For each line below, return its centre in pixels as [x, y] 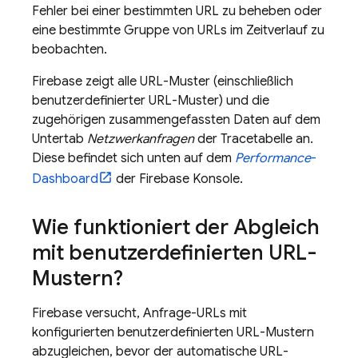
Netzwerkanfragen [141, 139]
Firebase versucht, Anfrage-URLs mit [139, 313]
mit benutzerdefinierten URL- [175, 253]
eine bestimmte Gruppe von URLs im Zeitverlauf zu [178, 30]
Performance [273, 158]
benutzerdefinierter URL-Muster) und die [151, 101]
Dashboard [65, 179]
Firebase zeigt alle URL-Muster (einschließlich [163, 82]
